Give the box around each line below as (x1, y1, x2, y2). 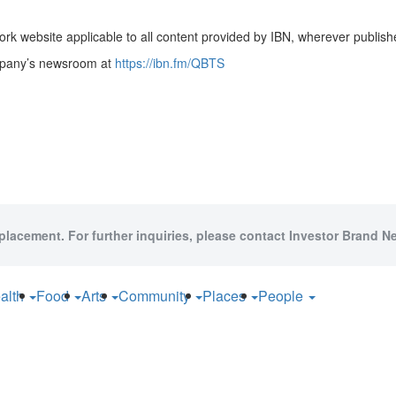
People (258, 286, 307, 307)
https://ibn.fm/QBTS (115, 54, 225, 72)
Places (202, 286, 249, 307)
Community (118, 286, 194, 307)
